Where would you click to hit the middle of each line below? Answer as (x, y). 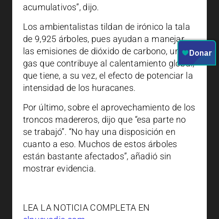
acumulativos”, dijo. (61, 7)
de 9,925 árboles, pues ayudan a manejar (104, 39)
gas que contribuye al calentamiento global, (109, 63)
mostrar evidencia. (60, 168)
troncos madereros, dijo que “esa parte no (105, 120)
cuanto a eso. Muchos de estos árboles (100, 144)
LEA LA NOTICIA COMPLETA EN (87, 208)
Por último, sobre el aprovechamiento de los (109, 107)
